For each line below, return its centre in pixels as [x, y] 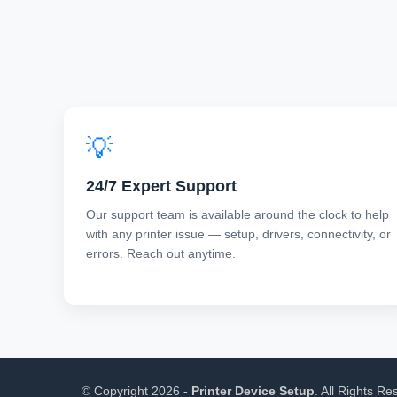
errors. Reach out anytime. [161, 253]
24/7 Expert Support [161, 186]
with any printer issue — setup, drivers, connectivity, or [238, 234]
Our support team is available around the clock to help [237, 214]
